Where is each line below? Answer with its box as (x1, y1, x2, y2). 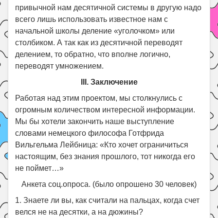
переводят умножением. (15, 61, 104, 70)
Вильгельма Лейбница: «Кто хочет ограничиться (15, 140, 189, 149)
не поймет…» (15, 163, 64, 172)
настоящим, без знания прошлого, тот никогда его (15, 152, 196, 161)
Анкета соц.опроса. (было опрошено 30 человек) (21, 180, 197, 188)
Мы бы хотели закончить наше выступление (15, 117, 175, 126)
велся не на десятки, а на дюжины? (15, 207, 144, 216)
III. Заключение (80, 77, 138, 86)
